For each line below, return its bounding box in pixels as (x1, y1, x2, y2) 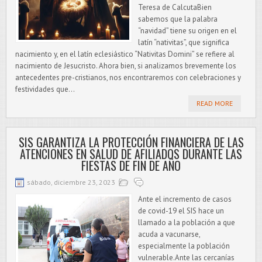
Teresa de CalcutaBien (138, 2, 212, 12)
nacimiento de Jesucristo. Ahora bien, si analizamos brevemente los (15, 61, 236, 71)
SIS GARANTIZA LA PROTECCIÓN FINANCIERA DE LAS (18, 133, 244, 151)
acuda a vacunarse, (138, 229, 200, 239)
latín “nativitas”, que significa (138, 37, 229, 47)
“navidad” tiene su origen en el (138, 26, 237, 36)
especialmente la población (138, 241, 230, 251)
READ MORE (196, 99, 233, 108)
